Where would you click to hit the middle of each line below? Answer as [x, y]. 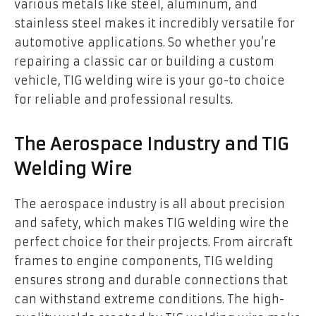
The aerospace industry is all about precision [150, 203]
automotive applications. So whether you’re [145, 43]
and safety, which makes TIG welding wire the [152, 223]
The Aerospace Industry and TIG [151, 144]
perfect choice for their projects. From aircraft [153, 242]
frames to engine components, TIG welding [144, 261]
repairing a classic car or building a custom [144, 62]
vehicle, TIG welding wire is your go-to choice [150, 81]
